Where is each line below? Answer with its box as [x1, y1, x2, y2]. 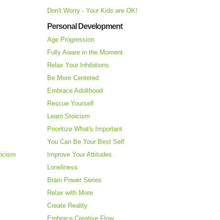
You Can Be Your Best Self [47, 138, 124, 146]
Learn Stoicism [47, 112, 90, 120]
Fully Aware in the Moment [47, 49, 123, 56]
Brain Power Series [47, 176, 102, 184]
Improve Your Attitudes [47, 151, 112, 159]
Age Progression [47, 36, 94, 44]
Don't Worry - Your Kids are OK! [47, 7, 137, 15]
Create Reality [47, 202, 87, 210]
